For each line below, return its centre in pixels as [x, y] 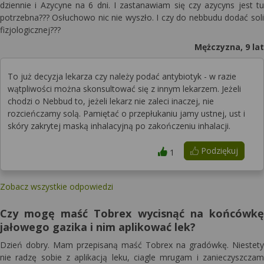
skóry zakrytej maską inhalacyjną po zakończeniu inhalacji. [119, 126]
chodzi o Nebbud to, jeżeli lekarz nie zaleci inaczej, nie [111, 101]
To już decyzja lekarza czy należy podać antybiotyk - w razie [122, 76]
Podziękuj [218, 151]
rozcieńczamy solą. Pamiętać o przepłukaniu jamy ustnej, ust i [126, 113]
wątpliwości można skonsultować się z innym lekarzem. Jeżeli [124, 89]
